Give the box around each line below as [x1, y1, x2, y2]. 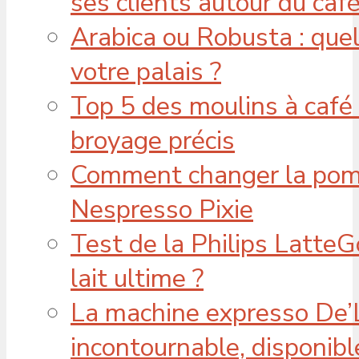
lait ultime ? [71, 260, 204, 296]
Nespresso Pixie [71, 192, 253, 227]
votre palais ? [71, 54, 221, 89]
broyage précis [71, 123, 235, 158]
